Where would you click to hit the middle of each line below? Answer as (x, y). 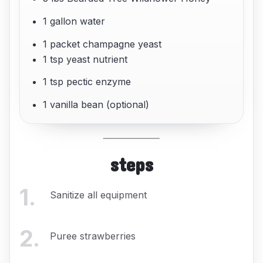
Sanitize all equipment (98, 195)
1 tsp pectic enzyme (87, 82)
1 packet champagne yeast (102, 44)
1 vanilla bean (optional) (96, 105)
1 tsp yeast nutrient (85, 59)
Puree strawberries (93, 236)
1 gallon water (74, 21)
